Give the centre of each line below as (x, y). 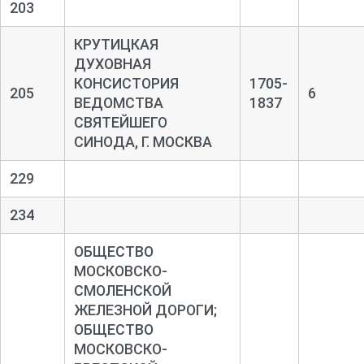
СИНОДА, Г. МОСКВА (143, 141)
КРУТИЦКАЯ (116, 44)
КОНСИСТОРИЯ (126, 83)
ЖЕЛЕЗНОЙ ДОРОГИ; (145, 310)
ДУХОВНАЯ (112, 63)
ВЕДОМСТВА (118, 102)
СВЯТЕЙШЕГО (120, 122)
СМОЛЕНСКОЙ (122, 290)
